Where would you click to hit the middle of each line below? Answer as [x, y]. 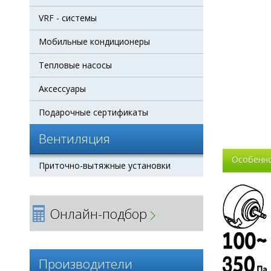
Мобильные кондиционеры [94, 41]
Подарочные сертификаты [93, 112]
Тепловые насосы [75, 65]
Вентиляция [74, 139]
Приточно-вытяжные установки [104, 165]
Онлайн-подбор [98, 214]
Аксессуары [62, 89]
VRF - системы [67, 18]
